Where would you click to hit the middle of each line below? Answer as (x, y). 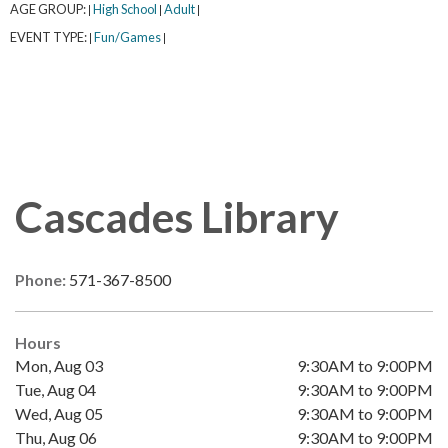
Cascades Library (177, 217)
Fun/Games (127, 37)
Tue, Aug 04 (55, 390)
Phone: (42, 280)
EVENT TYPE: (49, 37)
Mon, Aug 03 (59, 366)
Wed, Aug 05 (59, 414)
